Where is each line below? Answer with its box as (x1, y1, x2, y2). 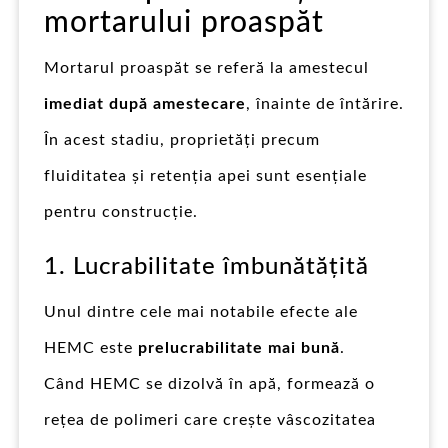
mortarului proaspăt (44, 7, 324, 38)
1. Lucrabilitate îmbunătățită (44, 254, 369, 279)
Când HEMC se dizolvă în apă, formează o (44, 375, 375, 392)
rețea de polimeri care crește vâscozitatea (44, 411, 376, 428)
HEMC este (44, 339, 138, 356)
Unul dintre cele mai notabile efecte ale (44, 303, 358, 320)
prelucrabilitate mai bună (138, 339, 340, 356)
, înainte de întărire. (246, 95, 404, 112)
